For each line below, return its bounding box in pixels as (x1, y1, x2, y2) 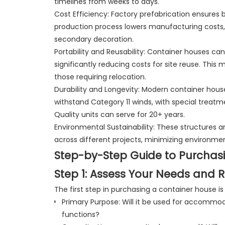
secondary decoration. (54, 34, 134, 44)
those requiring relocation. (54, 71, 146, 82)
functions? (61, 209, 99, 219)
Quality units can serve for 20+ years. (54, 109, 185, 120)
